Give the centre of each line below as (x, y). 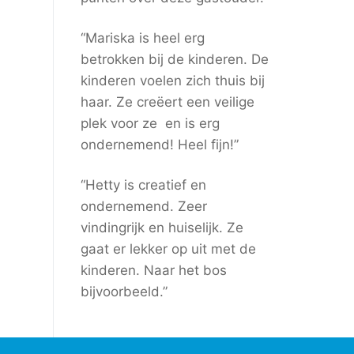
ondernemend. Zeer (143, 206)
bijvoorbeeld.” (124, 291)
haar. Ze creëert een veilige (167, 102)
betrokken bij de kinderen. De (174, 59)
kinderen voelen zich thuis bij (172, 80)
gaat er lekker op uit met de (168, 249)
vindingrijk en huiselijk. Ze (162, 227)
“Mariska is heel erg (142, 38)
